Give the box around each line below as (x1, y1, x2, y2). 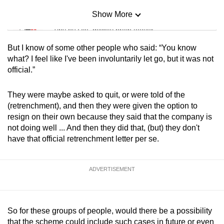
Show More (91, 10, 132, 19)
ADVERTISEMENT (89, 166, 135, 172)
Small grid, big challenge (53, 67, 130, 75)
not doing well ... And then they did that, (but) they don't (7, 123, 199, 132)
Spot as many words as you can (53, 108, 154, 116)
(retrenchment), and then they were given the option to (7, 101, 197, 110)
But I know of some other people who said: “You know (7, 43, 196, 52)
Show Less (92, 143, 132, 152)
